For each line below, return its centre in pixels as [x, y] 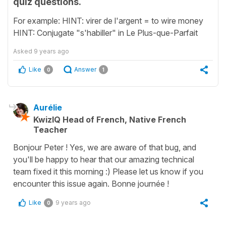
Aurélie [48, 107]
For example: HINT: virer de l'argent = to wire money [108, 20]
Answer [85, 69]
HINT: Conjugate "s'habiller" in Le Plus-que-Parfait [105, 33]
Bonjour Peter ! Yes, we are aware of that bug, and [105, 147]
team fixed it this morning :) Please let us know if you [108, 171]
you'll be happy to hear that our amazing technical [104, 159]
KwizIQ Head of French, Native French [110, 119]
